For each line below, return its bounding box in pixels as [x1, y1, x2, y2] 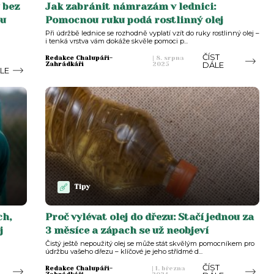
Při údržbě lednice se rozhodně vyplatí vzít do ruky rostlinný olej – [45, 28, 259, 37]
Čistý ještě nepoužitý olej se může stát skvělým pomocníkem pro [45, 239, 254, 248]
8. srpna [154, 54, 185, 61]
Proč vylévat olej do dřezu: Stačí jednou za [45, 210, 254, 223]
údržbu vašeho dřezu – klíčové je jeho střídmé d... [45, 246, 202, 256]
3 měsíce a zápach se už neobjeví [45, 224, 209, 236]
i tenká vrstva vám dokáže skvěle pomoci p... [45, 36, 188, 45]
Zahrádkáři [45, 60, 84, 67]
